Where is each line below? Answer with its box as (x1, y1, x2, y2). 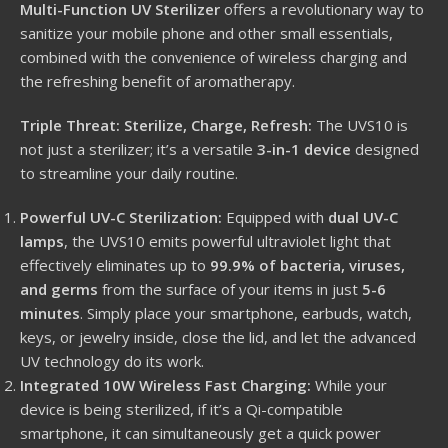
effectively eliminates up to (20, 254, 210, 275)
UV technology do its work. (20, 350, 204, 371)
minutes (20, 302, 80, 323)
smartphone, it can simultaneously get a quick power (20, 422, 381, 443)
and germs (20, 278, 98, 299)
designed (351, 138, 419, 159)
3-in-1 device (257, 138, 351, 159)
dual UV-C (328, 206, 398, 227)
